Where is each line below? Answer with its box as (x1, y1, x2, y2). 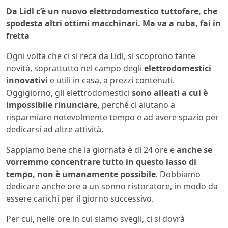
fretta (6, 30, 30, 41)
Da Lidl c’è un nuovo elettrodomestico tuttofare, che (6, 5, 217, 17)
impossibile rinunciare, (6, 99, 100, 110)
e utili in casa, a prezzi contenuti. (48, 74, 175, 86)
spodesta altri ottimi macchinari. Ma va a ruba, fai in (6, 17, 221, 29)
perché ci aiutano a (100, 99, 175, 110)
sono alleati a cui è (132, 87, 208, 98)
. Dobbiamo (156, 168, 201, 180)
